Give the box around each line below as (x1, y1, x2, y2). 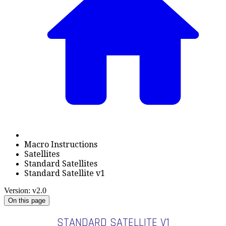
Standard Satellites (24, 159, 97, 168)
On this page (8, 197, 45, 204)
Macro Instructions (24, 140, 97, 149)
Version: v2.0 (4, 186, 46, 195)
